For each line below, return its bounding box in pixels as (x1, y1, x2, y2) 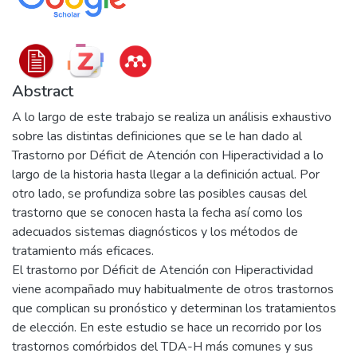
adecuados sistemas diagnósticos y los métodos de (12, 223, 298, 241)
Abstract (12, 80, 73, 102)
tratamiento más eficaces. (12, 242, 154, 260)
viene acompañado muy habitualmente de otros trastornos (12, 280, 334, 298)
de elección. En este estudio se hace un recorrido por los (12, 319, 322, 336)
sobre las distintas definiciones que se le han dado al (12, 127, 302, 145)
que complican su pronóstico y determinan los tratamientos (12, 300, 336, 317)
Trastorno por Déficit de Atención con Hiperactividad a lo (12, 147, 324, 164)
